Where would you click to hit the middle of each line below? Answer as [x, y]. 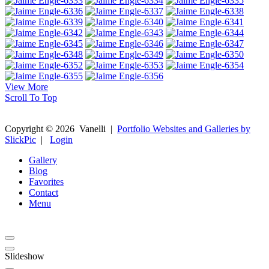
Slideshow [25, 256]
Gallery [43, 160]
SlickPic [20, 139]
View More [26, 86]
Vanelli [91, 128]
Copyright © [30, 128]
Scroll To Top [31, 97]
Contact [44, 192]
